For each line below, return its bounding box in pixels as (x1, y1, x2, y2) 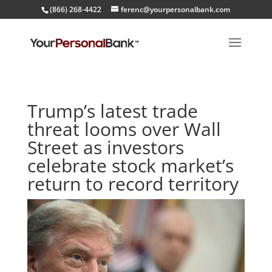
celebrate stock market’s (27, 153, 234, 178)
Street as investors (27, 135, 184, 160)
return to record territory (27, 171, 239, 196)
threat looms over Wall (27, 117, 221, 141)
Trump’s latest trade (27, 98, 198, 123)
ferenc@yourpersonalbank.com (121, 4, 231, 15)
